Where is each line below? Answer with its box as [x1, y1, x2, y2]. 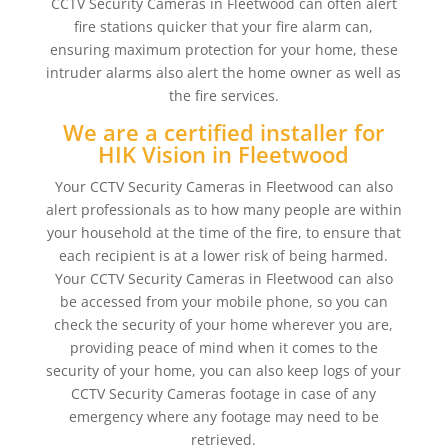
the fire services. [168, 86, 279, 105]
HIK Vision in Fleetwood [98, 139, 350, 169]
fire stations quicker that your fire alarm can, [74, 17, 374, 36]
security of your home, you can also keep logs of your [46, 361, 402, 380]
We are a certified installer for [62, 117, 385, 147]
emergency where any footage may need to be [68, 407, 379, 426]
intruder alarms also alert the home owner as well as [46, 63, 402, 82]
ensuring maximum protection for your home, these [49, 40, 398, 59]
